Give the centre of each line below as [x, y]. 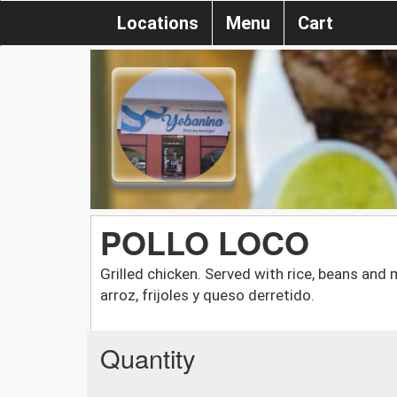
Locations [158, 23]
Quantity [148, 357]
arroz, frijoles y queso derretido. [207, 295]
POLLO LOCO [205, 241]
